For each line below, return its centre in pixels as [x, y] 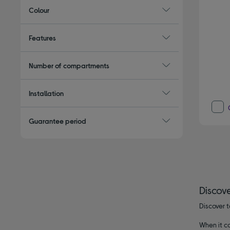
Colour [39, 10]
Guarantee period [58, 121]
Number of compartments [69, 65]
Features [43, 37]
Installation [46, 93]
